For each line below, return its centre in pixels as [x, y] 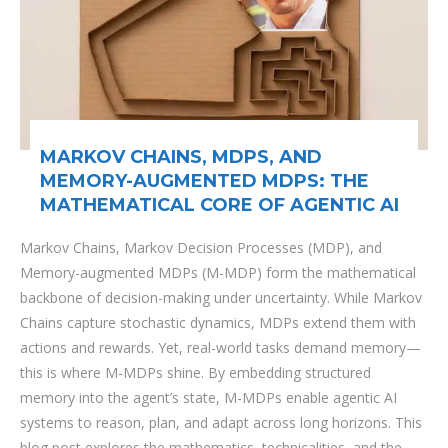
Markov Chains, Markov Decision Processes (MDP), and [201, 247]
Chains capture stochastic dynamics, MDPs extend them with [218, 322]
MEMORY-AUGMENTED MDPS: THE [204, 181]
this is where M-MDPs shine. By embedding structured [195, 372]
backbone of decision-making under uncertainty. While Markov [221, 297]
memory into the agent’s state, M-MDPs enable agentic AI [208, 397]
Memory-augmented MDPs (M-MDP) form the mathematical [218, 272]
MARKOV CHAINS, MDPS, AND [181, 157]
